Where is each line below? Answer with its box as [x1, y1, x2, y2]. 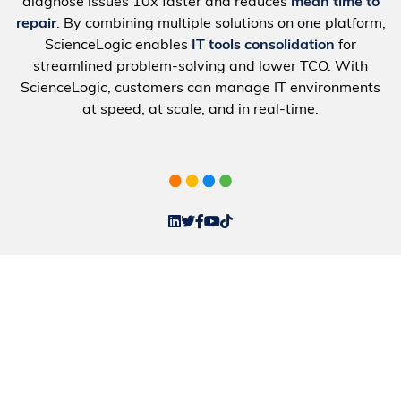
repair [15, 17, 56, 32]
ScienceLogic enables [45, 38, 192, 54]
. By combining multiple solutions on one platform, [55, 17, 386, 32]
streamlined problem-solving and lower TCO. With [33, 60, 368, 75]
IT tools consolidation [192, 38, 335, 54]
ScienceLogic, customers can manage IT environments [21, 81, 380, 97]
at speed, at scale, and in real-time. [82, 103, 319, 118]
